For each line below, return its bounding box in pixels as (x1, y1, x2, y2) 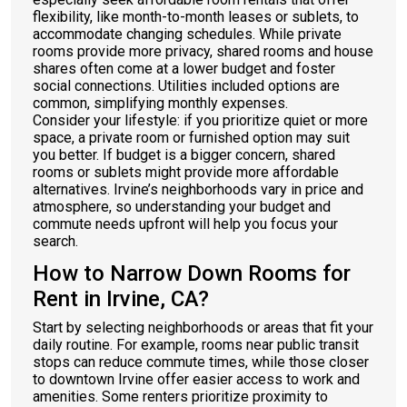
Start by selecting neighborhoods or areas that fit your (33, 319, 373, 336)
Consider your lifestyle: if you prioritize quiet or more (33, 112, 368, 129)
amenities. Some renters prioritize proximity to (33, 388, 328, 405)
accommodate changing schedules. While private (33, 25, 342, 43)
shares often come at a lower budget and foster (33, 60, 335, 77)
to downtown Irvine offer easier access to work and (33, 371, 360, 388)
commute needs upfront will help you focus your (33, 215, 338, 233)
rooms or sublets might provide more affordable (33, 164, 339, 181)
